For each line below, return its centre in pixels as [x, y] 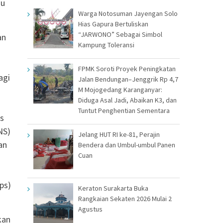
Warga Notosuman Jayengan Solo [128, 13]
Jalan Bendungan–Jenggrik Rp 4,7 [128, 79]
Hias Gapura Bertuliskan [113, 24]
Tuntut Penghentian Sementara [124, 110]
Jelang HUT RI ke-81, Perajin [119, 134]
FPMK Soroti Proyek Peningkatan [127, 68]
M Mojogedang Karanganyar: [120, 89]
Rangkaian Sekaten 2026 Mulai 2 [125, 198]
